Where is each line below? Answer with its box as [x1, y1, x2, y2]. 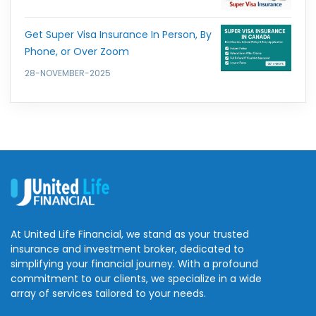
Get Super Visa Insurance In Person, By [25, 28, 212, 42]
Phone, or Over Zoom [25, 44, 129, 59]
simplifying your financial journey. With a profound [11, 256, 258, 271]
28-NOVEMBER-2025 [25, 67, 111, 80]
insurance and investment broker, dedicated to [11, 241, 244, 256]
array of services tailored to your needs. [11, 286, 206, 300]
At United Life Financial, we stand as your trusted [11, 226, 249, 241]
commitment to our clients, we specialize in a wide [11, 271, 262, 286]
